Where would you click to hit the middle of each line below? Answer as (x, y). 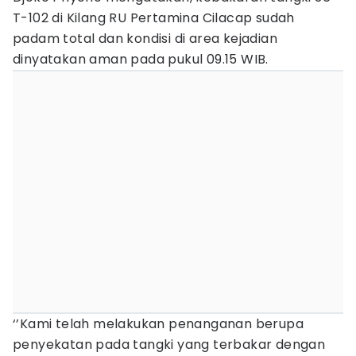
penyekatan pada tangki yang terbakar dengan (169, 344)
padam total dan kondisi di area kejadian (145, 39)
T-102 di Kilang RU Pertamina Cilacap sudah (154, 18)
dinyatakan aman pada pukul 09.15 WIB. (141, 59)
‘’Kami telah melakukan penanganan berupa (158, 324)
